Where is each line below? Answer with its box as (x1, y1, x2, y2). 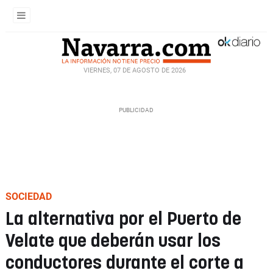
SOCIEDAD (5, 191, 52, 202)
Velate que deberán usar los (5, 233, 221, 250)
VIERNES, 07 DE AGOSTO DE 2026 (83, 66, 186, 74)
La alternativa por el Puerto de (5, 211, 241, 229)
